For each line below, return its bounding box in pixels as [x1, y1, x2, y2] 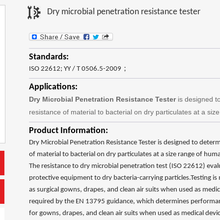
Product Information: [29, 126, 108, 136]
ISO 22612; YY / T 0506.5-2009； [29, 65, 129, 73]
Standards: [29, 53, 69, 62]
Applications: [29, 82, 78, 92]
